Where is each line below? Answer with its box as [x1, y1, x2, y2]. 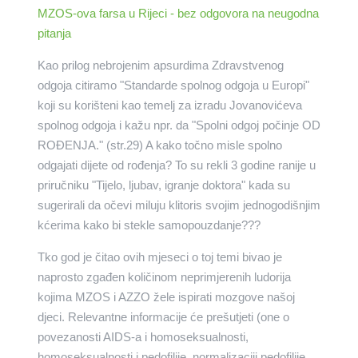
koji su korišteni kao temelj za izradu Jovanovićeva [37, 98, 302, 113]
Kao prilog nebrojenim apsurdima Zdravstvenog [37, 58, 284, 73]
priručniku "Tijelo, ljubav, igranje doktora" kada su [37, 178, 290, 193]
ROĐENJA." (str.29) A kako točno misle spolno [37, 138, 282, 153]
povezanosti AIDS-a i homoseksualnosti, [37, 330, 249, 344]
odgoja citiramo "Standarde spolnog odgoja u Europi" [37, 78, 309, 93]
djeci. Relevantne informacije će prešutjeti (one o [37, 310, 289, 324]
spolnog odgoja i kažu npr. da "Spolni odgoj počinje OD [37, 118, 320, 133]
